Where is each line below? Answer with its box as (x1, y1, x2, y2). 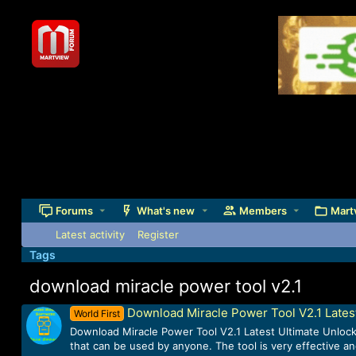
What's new (137, 203, 195, 217)
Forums (55, 203, 93, 217)
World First (74, 308, 121, 320)
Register (137, 228, 179, 241)
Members (238, 203, 287, 217)
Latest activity (55, 228, 125, 241)
